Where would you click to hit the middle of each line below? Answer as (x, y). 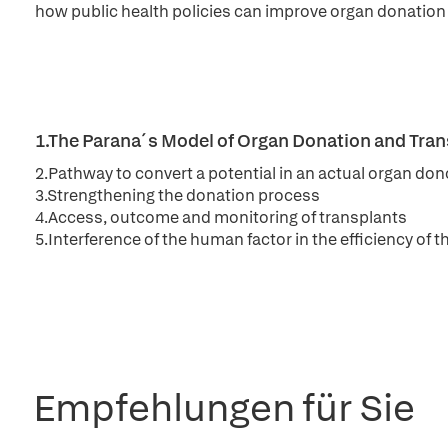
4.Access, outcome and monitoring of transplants (221, 217)
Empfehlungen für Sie (224, 407)
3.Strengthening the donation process (177, 195)
